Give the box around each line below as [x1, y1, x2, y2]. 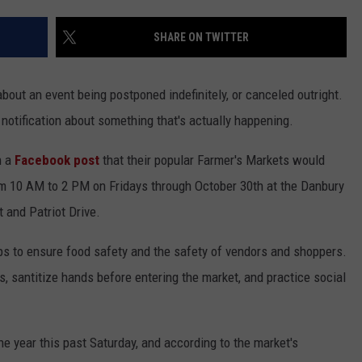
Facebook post [15, 152, 99, 169]
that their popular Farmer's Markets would [99, 152, 325, 169]
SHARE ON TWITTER [154, 31, 249, 44]
